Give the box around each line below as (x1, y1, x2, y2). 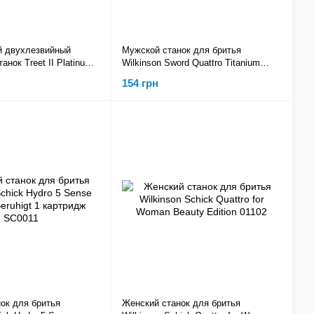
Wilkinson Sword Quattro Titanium (122, 57, 260, 68)
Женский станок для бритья (122, 298, 240, 309)
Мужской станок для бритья (122, 45, 241, 55)
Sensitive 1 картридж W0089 (122, 70, 241, 81)
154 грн (122, 77, 158, 90)
